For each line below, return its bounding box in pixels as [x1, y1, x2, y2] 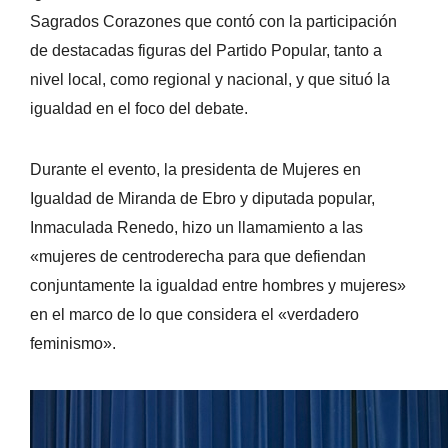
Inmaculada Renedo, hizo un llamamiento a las [30, 218, 363, 236]
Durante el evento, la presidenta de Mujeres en [30, 160, 361, 178]
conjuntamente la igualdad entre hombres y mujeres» [30, 276, 406, 294]
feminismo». [30, 334, 116, 352]
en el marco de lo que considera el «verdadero [30, 305, 359, 323]
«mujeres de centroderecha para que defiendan [30, 247, 366, 265]
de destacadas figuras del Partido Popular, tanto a [30, 41, 382, 59]
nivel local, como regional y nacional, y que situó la [30, 70, 390, 88]
